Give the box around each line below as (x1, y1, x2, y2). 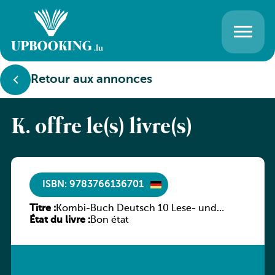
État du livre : (29, 215, 90, 225)
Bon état (90, 215, 129, 225)
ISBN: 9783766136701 (42, 179, 144, 190)
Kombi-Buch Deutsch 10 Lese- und (55, 204, 217, 214)
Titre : (29, 204, 56, 214)
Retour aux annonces (31, 74, 152, 86)
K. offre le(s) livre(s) (10, 114, 192, 142)
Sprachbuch (55, 215, 112, 225)
